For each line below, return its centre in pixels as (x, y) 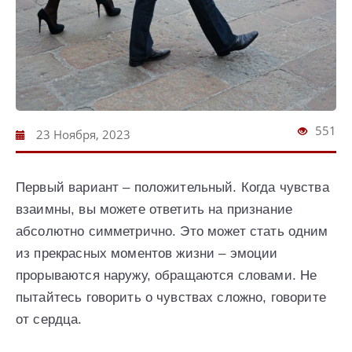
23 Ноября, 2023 (82, 135)
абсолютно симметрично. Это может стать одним (172, 232)
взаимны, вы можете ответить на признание (154, 210)
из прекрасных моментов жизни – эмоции (147, 254)
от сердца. (49, 320)
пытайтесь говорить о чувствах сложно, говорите (171, 298)
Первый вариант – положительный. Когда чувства (172, 188)
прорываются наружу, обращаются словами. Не (167, 276)
